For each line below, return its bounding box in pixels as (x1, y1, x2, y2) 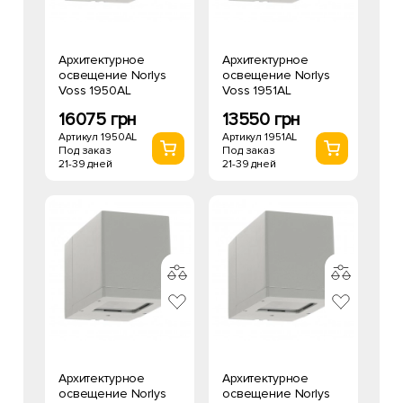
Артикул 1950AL (58, 130, 138, 144)
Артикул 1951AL (222, 130, 298, 144)
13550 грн (222, 109, 301, 130)
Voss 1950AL (58, 83, 131, 98)
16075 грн (58, 109, 138, 130)
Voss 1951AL (222, 83, 291, 98)
